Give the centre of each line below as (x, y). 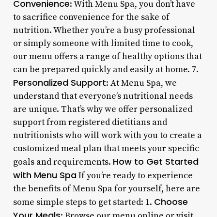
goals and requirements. (63, 162)
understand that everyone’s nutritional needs (103, 96)
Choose (171, 201)
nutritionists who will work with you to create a (107, 135)
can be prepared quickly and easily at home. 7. (106, 69)
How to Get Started (155, 161)
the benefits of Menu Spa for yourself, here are (106, 188)
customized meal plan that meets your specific (106, 148)
